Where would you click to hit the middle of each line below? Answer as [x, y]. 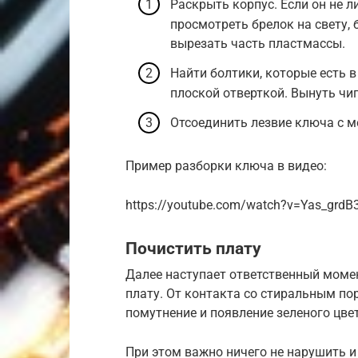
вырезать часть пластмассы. [258, 43]
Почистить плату [193, 249]
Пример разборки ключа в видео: [226, 165]
